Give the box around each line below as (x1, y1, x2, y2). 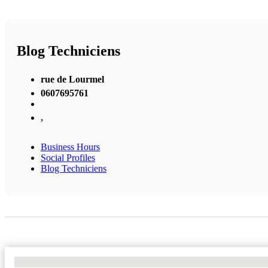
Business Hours (41, 142, 100, 153)
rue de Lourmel (41, 74, 104, 85)
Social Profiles (41, 153, 95, 163)
